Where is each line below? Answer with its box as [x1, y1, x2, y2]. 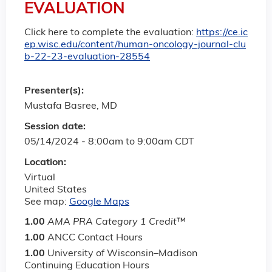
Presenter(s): [24, 86, 86, 97]
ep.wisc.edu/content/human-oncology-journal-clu [24, 39, 246, 50]
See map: [24, 197, 69, 208]
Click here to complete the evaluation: [24, 27, 196, 38]
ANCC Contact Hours [47, 233, 143, 243]
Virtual [24, 173, 55, 183]
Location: [24, 158, 69, 168]
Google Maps [69, 197, 129, 208]
